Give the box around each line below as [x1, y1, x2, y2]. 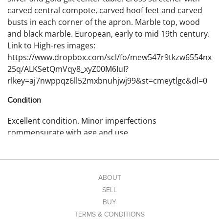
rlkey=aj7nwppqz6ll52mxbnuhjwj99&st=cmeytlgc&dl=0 [7, 75, 207, 87]
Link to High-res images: [7, 40, 95, 51]
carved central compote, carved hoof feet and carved [7, 5, 202, 16]
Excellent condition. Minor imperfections [7, 115, 156, 127]
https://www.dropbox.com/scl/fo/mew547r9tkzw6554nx [7, 52, 212, 63]
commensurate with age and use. [7, 127, 130, 138]
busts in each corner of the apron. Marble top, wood [7, 17, 200, 28]
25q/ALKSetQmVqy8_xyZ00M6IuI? [7, 64, 129, 75]
